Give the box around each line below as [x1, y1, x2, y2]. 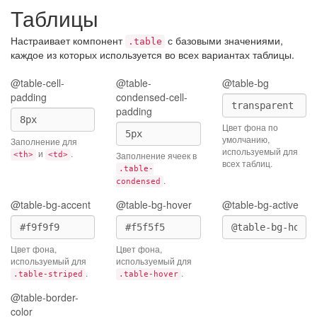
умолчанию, [221, 133, 270, 145]
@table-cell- [11, 76, 64, 90]
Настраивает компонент [11, 33, 125, 47]
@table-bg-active [221, 197, 299, 212]
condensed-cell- [116, 90, 188, 104]
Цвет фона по [221, 121, 278, 133]
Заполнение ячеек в [116, 149, 197, 161]
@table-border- [11, 290, 79, 304]
